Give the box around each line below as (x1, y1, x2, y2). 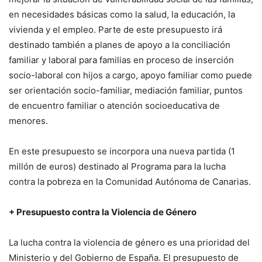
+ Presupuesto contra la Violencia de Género (9, 206, 196, 218)
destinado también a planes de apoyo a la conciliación (9, 39, 230, 51)
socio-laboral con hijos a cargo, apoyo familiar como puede (9, 70, 252, 81)
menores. (9, 115, 48, 127)
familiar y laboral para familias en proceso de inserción (9, 54, 234, 66)
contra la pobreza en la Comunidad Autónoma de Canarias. (9, 176, 251, 188)
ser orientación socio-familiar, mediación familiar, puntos (9, 85, 243, 96)
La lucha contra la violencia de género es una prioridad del (9, 237, 250, 249)
